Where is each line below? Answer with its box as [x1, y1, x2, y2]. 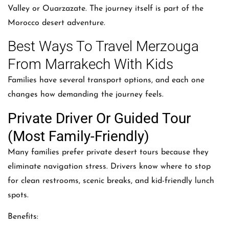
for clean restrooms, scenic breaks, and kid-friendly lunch [8, 176, 214, 185]
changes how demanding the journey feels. [8, 90, 164, 99]
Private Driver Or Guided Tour [8, 109, 191, 127]
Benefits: [8, 213, 38, 221]
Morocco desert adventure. [8, 18, 105, 27]
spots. [8, 191, 29, 199]
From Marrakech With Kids [8, 56, 173, 73]
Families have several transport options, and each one [8, 76, 204, 85]
